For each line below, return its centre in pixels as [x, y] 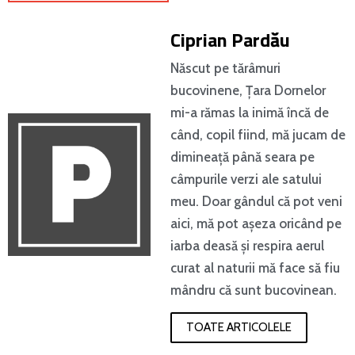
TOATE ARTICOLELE [239, 327]
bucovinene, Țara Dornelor [248, 90]
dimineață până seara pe [242, 157]
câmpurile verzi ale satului [246, 179]
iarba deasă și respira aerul [247, 246]
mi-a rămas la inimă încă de [250, 113]
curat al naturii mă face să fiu [255, 268]
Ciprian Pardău [230, 40]
